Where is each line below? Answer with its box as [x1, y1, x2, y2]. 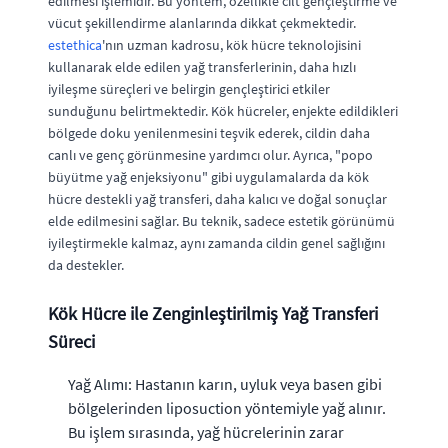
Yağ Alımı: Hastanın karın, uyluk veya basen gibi [68, 373, 382, 394]
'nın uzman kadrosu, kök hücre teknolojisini [102, 35, 361, 54]
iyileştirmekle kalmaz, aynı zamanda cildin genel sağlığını [48, 233, 385, 252]
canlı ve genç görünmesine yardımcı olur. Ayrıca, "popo [48, 145, 373, 164]
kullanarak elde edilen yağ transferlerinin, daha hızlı [48, 57, 356, 76]
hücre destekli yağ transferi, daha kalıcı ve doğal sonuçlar [48, 189, 387, 208]
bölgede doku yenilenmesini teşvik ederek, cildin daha [48, 123, 370, 142]
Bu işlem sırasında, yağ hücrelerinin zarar [68, 421, 344, 442]
